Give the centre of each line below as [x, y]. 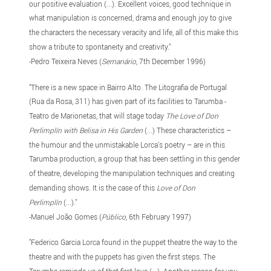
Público [114, 216]
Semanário [119, 61]
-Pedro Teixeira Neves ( [66, 61]
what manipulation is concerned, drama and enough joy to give [131, 18]
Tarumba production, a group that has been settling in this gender [135, 159]
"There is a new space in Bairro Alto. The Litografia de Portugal [128, 87]
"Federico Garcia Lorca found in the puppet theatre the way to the [133, 242]
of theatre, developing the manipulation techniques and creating [132, 173]
